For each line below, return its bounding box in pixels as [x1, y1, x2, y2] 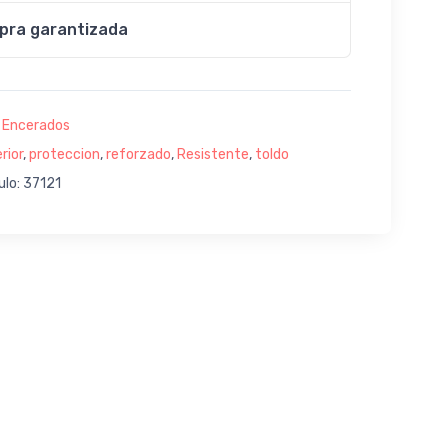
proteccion [28, 145, 100, 163]
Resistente [176, 145, 249, 163]
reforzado [105, 145, 171, 163]
